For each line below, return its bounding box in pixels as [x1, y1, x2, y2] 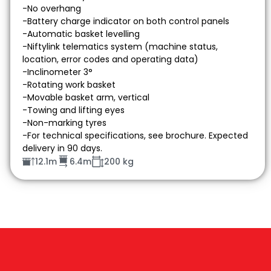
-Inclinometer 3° [22, 66, 93, 78]
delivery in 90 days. [22, 142, 102, 154]
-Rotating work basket [22, 79, 116, 91]
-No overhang [22, 2, 81, 15]
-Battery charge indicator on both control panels [22, 15, 229, 27]
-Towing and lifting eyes [22, 104, 125, 116]
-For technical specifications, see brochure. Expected [22, 129, 248, 142]
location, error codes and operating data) [22, 53, 198, 65]
